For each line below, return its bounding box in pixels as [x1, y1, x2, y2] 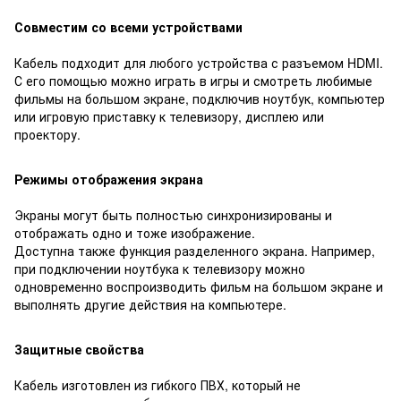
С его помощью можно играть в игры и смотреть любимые [14, 71, 372, 90]
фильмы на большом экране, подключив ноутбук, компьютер [14, 89, 385, 107]
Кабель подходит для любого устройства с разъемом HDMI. [14, 53, 383, 72]
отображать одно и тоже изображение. [14, 223, 255, 242]
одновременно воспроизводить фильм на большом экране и [14, 277, 383, 295]
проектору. [14, 124, 81, 143]
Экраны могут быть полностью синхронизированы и [14, 205, 332, 224]
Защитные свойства [14, 339, 144, 358]
